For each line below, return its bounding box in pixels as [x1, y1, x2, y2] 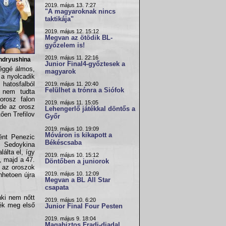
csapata [45, 184, 69, 191]
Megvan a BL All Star [45, 177, 110, 184]
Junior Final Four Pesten [45, 203, 123, 210]
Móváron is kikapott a [45, 132, 112, 139]
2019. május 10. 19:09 [45, 126, 99, 132]
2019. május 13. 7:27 [45, 2, 96, 8]
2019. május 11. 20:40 [45, 81, 98, 87]
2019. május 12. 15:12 [45, 28, 99, 34]
